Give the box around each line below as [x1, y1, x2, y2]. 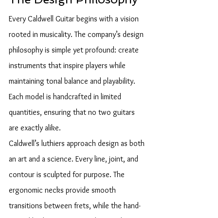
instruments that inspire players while [9, 61, 127, 70]
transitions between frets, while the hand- [9, 201, 141, 210]
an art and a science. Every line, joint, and [9, 154, 140, 163]
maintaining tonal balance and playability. [9, 76, 137, 86]
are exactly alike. [9, 123, 61, 132]
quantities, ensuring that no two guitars [9, 108, 137, 117]
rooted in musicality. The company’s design [9, 30, 145, 39]
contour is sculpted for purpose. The [9, 170, 127, 179]
